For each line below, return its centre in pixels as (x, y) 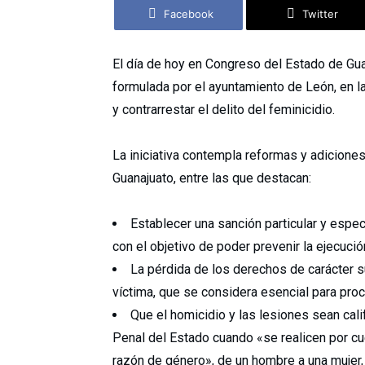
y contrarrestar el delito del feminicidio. (224, 110)
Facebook (188, 14)
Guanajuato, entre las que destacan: (212, 178)
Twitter (320, 14)
